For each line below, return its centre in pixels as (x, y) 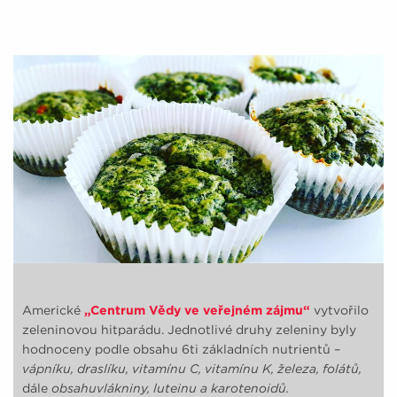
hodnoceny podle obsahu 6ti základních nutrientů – (181, 349)
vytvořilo (341, 310)
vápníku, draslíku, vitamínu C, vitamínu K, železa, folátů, (192, 368)
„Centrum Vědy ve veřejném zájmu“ (197, 310)
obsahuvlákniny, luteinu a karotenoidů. (168, 388)
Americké (53, 310)
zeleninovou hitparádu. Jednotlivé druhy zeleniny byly (189, 329)
